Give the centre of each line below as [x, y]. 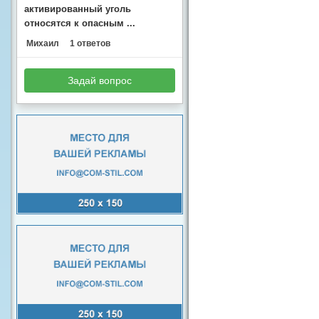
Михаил [42, 43]
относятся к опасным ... [80, 23]
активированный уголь [78, 9]
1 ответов [90, 43]
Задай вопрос [100, 80]
